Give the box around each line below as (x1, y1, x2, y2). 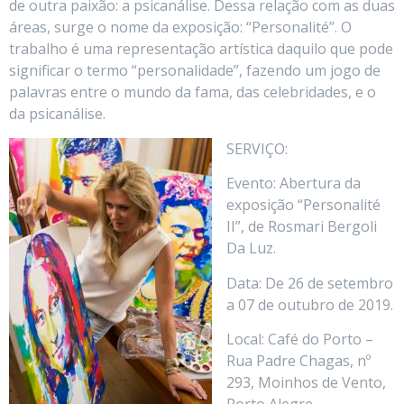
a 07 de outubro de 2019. (226, 294, 393, 315)
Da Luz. (226, 238, 276, 259)
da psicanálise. (9, 104, 106, 124)
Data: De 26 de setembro (226, 272, 393, 293)
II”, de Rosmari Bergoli (226, 216, 377, 237)
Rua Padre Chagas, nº (226, 350, 371, 371)
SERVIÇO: (226, 138, 288, 159)
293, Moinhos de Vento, (226, 372, 386, 392)
